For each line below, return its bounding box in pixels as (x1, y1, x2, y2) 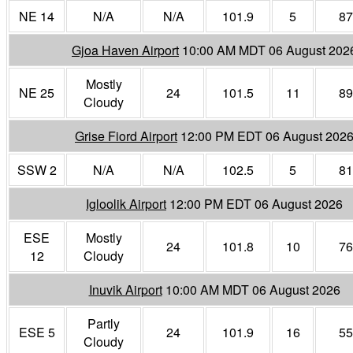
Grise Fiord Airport (75, 126, 177, 145)
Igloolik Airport (86, 194, 166, 213)
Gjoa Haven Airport (72, 40, 179, 59)
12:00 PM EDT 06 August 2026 (169, 194, 343, 213)
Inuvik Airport (88, 280, 162, 299)
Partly (87, 314, 120, 333)
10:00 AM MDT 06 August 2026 (165, 280, 340, 299)
